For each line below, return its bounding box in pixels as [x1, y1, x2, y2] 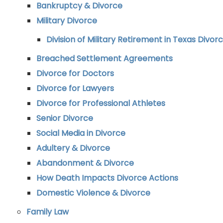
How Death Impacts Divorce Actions [36, 172, 178, 184]
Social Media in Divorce [36, 127, 125, 139]
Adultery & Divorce [36, 142, 110, 154]
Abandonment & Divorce [36, 157, 134, 169]
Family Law [26, 206, 69, 218]
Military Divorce [36, 15, 97, 26]
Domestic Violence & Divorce [36, 187, 150, 199]
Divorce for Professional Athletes [36, 98, 165, 109]
